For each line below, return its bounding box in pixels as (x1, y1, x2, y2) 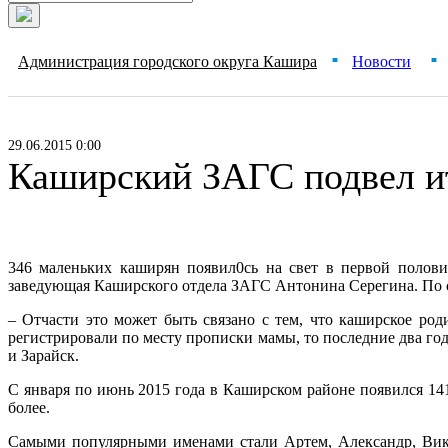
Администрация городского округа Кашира (18, 53, 317, 70)
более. (8, 399, 50, 416)
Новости (352, 53, 411, 70)
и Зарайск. (8, 347, 79, 364)
